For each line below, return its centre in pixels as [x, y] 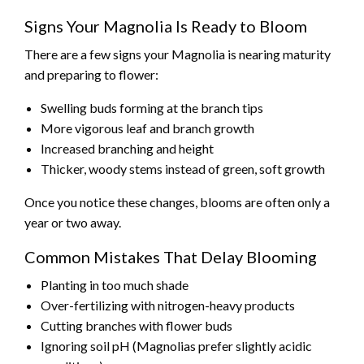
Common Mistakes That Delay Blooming [171, 257]
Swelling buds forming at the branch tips [152, 108]
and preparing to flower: [91, 75]
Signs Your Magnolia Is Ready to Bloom [166, 26]
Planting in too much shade [115, 285]
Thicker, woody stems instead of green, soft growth [183, 169]
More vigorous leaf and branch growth [147, 128]
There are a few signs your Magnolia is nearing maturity [178, 54]
